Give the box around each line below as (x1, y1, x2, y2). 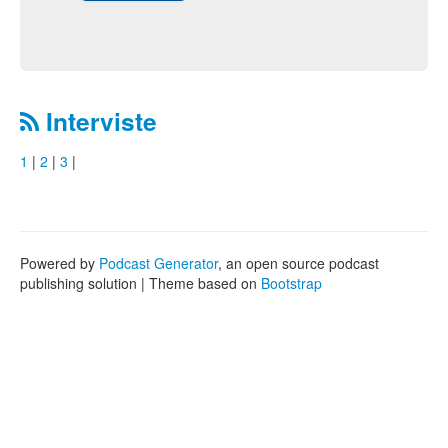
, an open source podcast (218, 253, 379, 273)
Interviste (39, 103, 157, 139)
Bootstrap (261, 273, 322, 293)
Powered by (20, 253, 99, 273)
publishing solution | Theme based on (20, 273, 261, 293)
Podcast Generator (99, 253, 218, 273)
